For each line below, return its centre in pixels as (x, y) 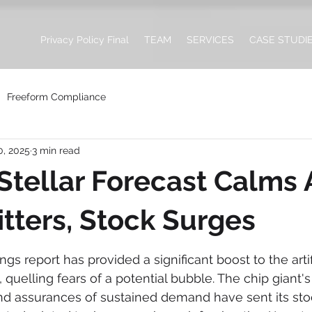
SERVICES (210, 40)
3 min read (56, 150)
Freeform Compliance (56, 96)
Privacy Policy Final (85, 40)
